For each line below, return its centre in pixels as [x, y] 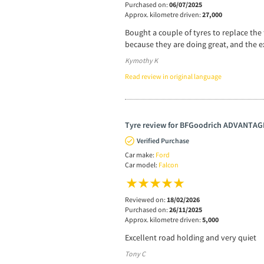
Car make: [140, 154]
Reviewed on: [146, 199]
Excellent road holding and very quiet [191, 237]
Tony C [135, 253]
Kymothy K [141, 60]
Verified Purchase [163, 140]
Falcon [169, 164]
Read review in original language [173, 76]
